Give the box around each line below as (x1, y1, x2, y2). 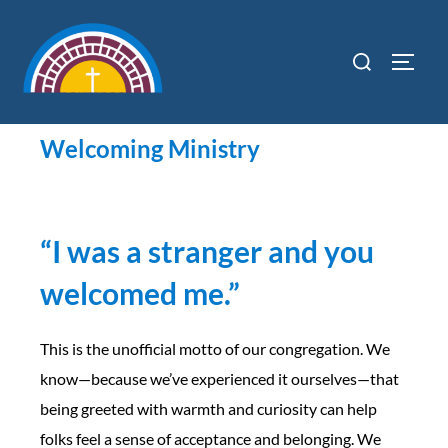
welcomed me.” (40, 274, 240, 311)
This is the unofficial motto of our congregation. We (40, 338, 390, 358)
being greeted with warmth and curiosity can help (40, 398, 377, 418)
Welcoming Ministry (40, 133, 260, 163)
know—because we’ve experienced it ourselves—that (40, 368, 399, 388)
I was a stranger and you (52, 232, 374, 269)
